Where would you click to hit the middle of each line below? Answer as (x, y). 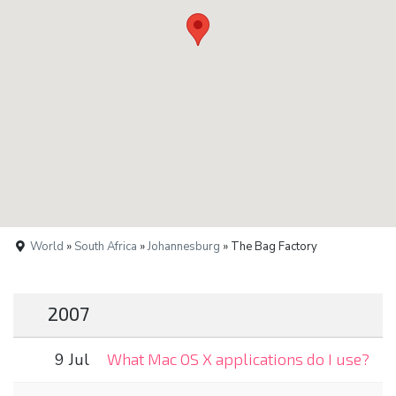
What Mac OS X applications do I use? (238, 358)
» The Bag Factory (269, 246)
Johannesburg (184, 246)
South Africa (106, 246)
